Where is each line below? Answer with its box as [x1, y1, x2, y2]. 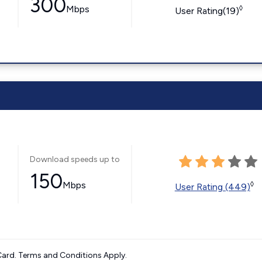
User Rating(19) [174, 5, 239, 16]
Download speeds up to [29, 154, 120, 164]
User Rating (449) [174, 181, 250, 192]
